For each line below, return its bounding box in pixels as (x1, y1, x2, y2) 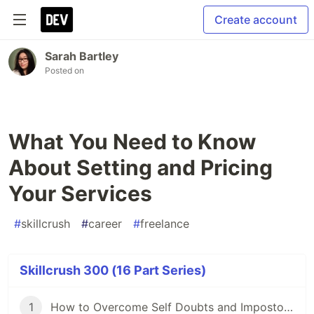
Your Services (8, 181, 152, 206)
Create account (214, 13, 297, 27)
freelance (140, 217, 189, 231)
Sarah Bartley (45, 49, 118, 63)
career (88, 217, 122, 231)
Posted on (45, 65, 84, 76)
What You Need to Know (8, 129, 257, 154)
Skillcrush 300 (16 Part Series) (20, 263, 206, 278)
